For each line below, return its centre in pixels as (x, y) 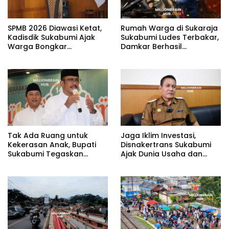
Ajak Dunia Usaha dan (162, 154)
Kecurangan (31, 56)
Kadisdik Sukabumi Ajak (51, 38)
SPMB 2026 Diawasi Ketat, (55, 28)
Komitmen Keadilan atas (54, 163)
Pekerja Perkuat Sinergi (163, 163)
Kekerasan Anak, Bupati (52, 144)
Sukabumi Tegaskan (45, 154)
